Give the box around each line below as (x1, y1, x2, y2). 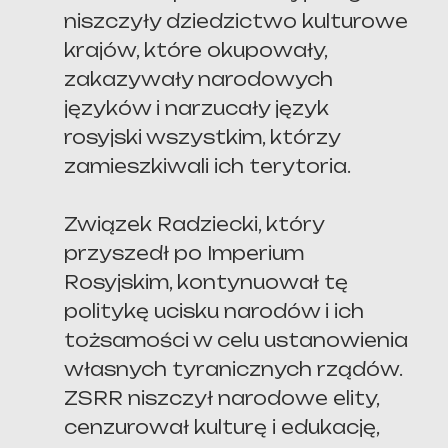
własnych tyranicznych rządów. (64, 358, 403, 381)
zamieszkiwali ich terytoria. (64, 155, 352, 178)
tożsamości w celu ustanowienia (64, 329, 409, 352)
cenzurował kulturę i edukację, (64, 416, 380, 439)
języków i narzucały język (64, 97, 330, 120)
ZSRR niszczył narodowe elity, (64, 387, 380, 410)
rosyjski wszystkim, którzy (64, 126, 341, 149)
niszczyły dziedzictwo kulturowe (64, 10, 409, 33)
